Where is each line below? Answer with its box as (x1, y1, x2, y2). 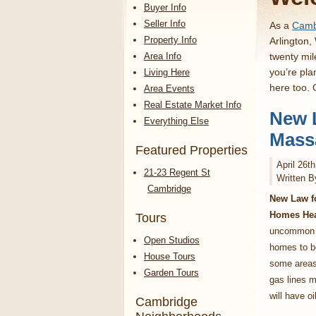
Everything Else (143, 115, 209, 126)
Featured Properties (135, 142, 248, 157)
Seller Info (143, 18, 186, 29)
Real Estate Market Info (143, 99, 241, 110)
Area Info (143, 50, 181, 61)
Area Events (143, 83, 195, 94)
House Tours (143, 250, 195, 262)
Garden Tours (143, 267, 199, 278)
